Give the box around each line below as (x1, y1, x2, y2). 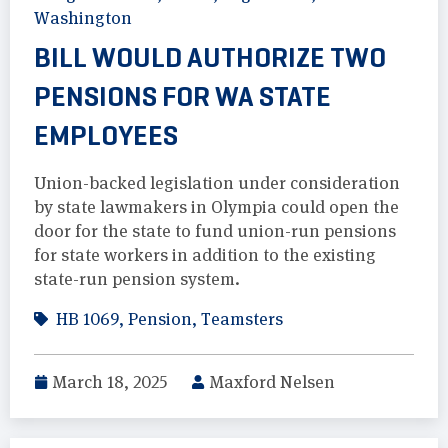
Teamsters (201, 309, 283, 330)
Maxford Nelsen (210, 372, 335, 393)
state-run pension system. (34, 269, 240, 290)
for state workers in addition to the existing (34, 245, 376, 266)
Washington (34, 8, 132, 29)
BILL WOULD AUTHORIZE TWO (34, 40, 386, 76)
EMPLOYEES (34, 118, 178, 154)
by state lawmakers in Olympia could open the (34, 197, 399, 218)
